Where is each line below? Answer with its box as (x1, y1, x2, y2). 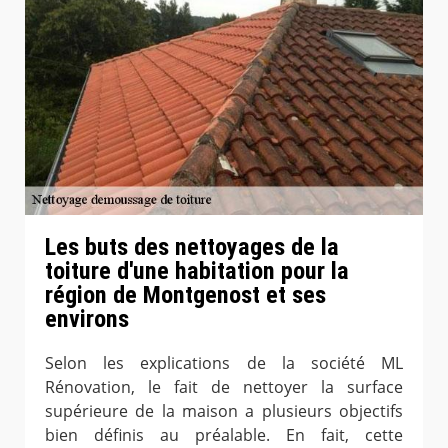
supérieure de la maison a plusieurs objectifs (45, 399, 403, 422)
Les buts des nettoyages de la (45, 232, 339, 261)
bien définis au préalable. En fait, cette (45, 423, 403, 446)
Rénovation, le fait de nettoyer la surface (45, 375, 403, 398)
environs (45, 304, 129, 333)
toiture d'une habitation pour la (45, 256, 349, 285)
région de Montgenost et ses (45, 280, 326, 309)
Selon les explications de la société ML (45, 351, 403, 374)
